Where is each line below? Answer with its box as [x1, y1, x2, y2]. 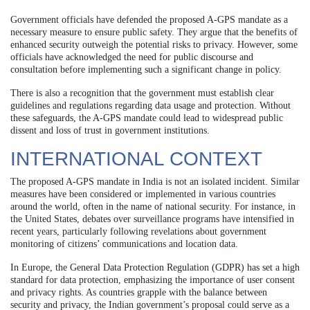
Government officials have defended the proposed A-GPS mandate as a [10, 15, 288, 26]
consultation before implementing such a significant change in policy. [10, 64, 282, 75]
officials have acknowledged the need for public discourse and [10, 52, 253, 63]
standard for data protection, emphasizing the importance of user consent [10, 275, 295, 286]
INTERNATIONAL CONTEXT [10, 148, 262, 170]
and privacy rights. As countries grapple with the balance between [10, 287, 267, 298]
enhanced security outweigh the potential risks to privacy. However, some [10, 39, 298, 51]
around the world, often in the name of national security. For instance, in [10, 201, 295, 212]
